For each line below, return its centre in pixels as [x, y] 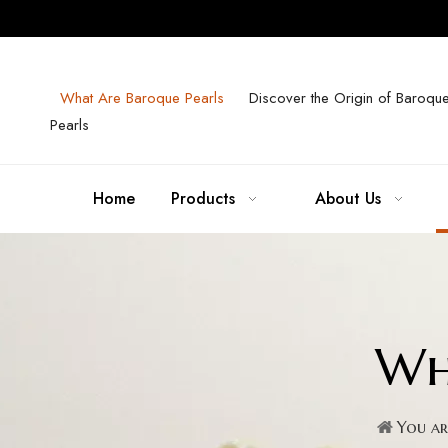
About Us [348, 198]
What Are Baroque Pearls [142, 98]
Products [203, 198]
